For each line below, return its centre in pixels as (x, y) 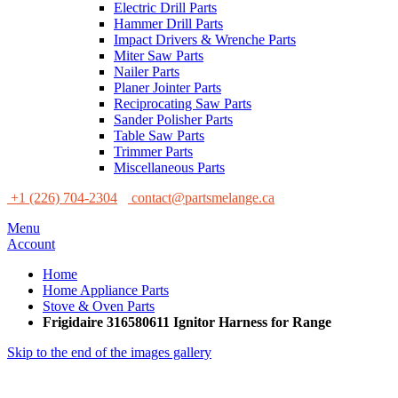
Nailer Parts (147, 72)
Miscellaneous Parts (169, 167)
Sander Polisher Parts (173, 119)
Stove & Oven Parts (99, 306)
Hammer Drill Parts (168, 24)
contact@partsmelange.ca (203, 198)
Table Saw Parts (159, 135)
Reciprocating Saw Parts (183, 103)
